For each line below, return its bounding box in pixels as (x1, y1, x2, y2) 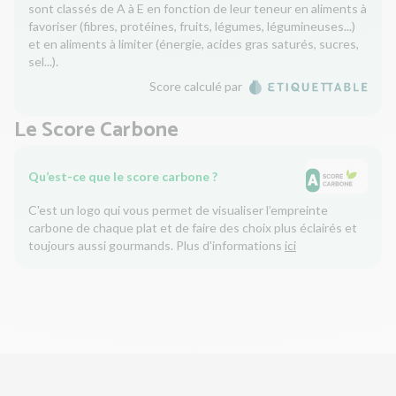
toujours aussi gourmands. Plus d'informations (28, 238, 285, 254)
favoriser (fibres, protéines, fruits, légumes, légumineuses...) (28, 19, 355, 34)
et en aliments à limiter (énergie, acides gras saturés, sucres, (28, 36, 359, 52)
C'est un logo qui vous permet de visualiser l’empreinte (28, 202, 328, 218)
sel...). (28, 54, 58, 70)
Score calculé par (149, 79, 243, 95)
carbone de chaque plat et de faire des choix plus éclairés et (28, 220, 357, 236)
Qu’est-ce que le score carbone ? (28, 169, 217, 185)
